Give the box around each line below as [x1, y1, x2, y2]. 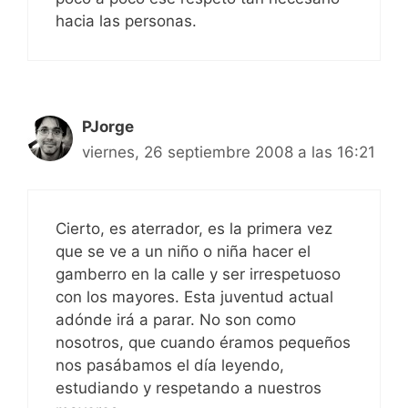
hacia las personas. [56, 12, 197, 31]
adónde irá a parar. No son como [56, 310, 296, 329]
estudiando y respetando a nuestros [56, 378, 321, 397]
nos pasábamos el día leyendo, [56, 355, 284, 374]
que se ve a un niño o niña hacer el [56, 241, 311, 260]
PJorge [82, 117, 134, 137]
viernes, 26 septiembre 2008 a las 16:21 [82, 143, 375, 162]
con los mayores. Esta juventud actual [56, 287, 333, 306]
